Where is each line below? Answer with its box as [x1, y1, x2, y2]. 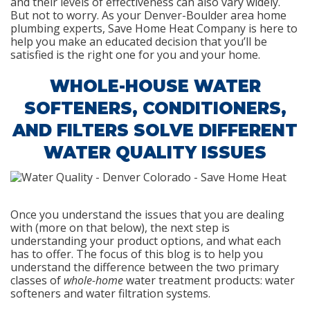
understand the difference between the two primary [10, 259, 279, 275]
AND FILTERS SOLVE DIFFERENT [12, 120, 298, 140]
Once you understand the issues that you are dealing [10, 207, 284, 222]
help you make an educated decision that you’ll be [10, 34, 267, 49]
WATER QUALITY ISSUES [44, 143, 266, 163]
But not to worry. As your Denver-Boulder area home [10, 8, 286, 23]
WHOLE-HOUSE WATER [49, 76, 261, 96]
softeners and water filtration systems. [10, 286, 210, 301]
